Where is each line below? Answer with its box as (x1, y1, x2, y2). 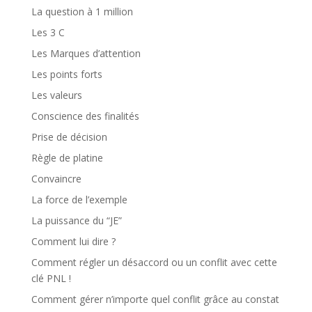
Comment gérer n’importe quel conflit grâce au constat (31, 292, 279, 306)
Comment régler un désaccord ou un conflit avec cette (31, 256, 277, 269)
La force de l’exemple (31, 193, 127, 206)
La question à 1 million (31, 5, 133, 18)
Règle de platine (31, 151, 103, 164)
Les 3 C (31, 26, 65, 39)
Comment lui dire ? (31, 235, 116, 248)
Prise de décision (31, 130, 107, 143)
